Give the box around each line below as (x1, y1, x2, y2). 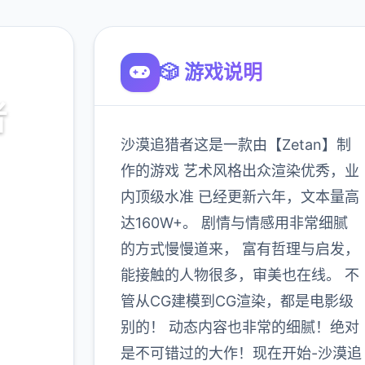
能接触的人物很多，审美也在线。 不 (120, 266, 359, 284)
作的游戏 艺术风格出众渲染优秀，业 (120, 162, 359, 179)
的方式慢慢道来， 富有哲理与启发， (120, 240, 359, 257)
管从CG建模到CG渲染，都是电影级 (120, 292, 354, 310)
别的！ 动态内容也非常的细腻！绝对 (120, 319, 359, 336)
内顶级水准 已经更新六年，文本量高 (120, 188, 359, 205)
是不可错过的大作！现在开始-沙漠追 (120, 345, 362, 362)
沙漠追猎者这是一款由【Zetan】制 (120, 136, 351, 153)
